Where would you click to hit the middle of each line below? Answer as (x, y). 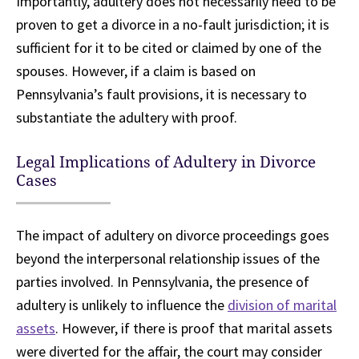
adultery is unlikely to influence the (122, 305)
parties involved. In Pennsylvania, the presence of (163, 282)
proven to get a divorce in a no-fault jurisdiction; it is (173, 25)
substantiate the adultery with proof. (127, 118)
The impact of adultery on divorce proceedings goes (173, 236)
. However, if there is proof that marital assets (194, 329)
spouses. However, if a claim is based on (136, 71)
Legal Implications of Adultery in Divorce (166, 163)
